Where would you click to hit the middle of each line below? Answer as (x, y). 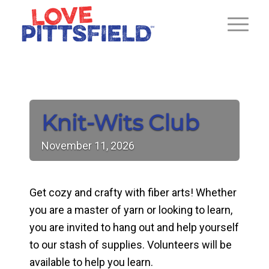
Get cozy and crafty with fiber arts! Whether (133, 193)
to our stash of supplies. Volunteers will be (130, 245)
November (66, 146)
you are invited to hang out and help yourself (134, 228)
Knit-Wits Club (120, 122)
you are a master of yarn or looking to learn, (131, 210)
